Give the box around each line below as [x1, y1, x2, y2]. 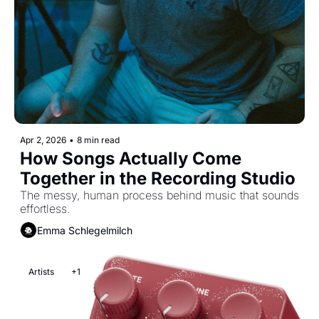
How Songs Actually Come [20, 148, 241, 169]
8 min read [77, 135, 120, 146]
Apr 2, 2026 [20, 135, 66, 146]
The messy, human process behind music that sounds [20, 188, 299, 203]
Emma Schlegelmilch [37, 224, 132, 236]
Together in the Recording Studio [20, 168, 296, 189]
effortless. [20, 202, 70, 216]
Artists [28, 266, 54, 278]
